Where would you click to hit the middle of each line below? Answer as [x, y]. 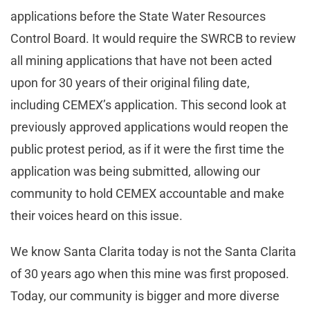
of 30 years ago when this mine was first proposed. [150, 274]
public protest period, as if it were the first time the [147, 149]
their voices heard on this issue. [98, 216]
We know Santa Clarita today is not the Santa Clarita [153, 252]
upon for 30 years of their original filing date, [130, 83]
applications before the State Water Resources [138, 17]
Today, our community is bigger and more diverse [145, 296]
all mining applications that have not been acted [141, 61]
